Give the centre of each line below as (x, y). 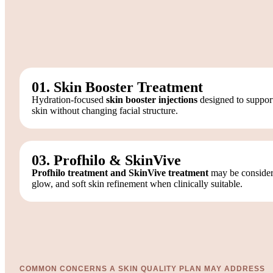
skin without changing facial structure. (105, 110)
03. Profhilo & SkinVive (106, 160)
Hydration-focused (69, 99)
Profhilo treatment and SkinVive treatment (120, 172)
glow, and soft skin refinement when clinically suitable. (137, 183)
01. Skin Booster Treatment (117, 87)
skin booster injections (152, 99)
